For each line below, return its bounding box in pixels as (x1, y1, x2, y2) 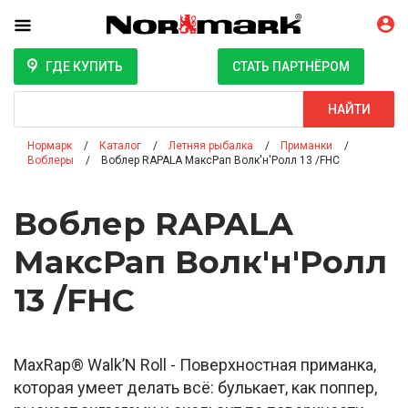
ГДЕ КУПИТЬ (45, 59, 123, 75)
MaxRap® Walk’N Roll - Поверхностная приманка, (14, 355, 376, 375)
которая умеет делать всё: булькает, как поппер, (14, 378, 377, 398)
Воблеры (27, 154, 74, 168)
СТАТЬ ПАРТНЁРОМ (232, 59, 350, 75)
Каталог (99, 139, 141, 153)
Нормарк (27, 139, 72, 153)
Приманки (280, 139, 332, 153)
